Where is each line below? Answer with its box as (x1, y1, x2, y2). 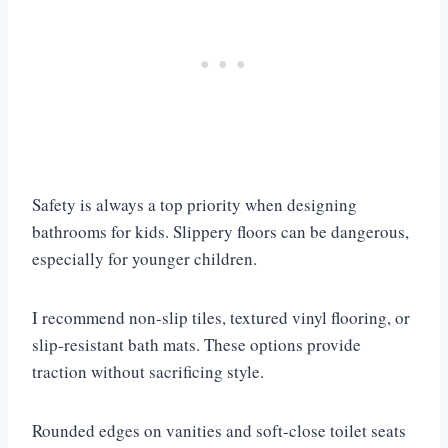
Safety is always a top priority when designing (32, 192, 357, 216)
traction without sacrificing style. (32, 359, 264, 383)
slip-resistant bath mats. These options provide (32, 332, 361, 356)
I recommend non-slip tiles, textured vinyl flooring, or (32, 305, 410, 329)
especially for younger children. (32, 246, 257, 270)
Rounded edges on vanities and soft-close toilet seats (32, 418, 406, 442)
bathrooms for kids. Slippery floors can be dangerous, (32, 219, 409, 243)
